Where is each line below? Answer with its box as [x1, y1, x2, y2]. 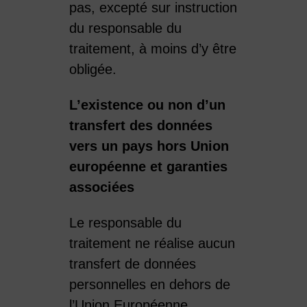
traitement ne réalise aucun [69, 235, 235, 251]
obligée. [69, 61, 116, 77]
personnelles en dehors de [69, 276, 230, 292]
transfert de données [69, 256, 196, 271]
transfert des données [69, 117, 212, 133]
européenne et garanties [69, 158, 228, 174]
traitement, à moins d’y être [69, 40, 236, 56]
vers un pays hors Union [69, 138, 229, 153]
